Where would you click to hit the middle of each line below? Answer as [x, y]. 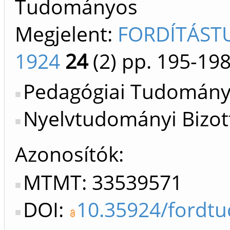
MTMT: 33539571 [103, 182]
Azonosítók [67, 154]
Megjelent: [66, 34]
